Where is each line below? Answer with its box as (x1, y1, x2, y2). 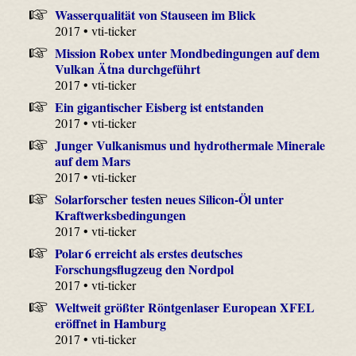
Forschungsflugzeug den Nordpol (55, 259, 234, 278)
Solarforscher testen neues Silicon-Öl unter (54, 189, 284, 208)
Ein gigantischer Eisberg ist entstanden (54, 97, 264, 116)
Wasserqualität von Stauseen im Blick (54, 5, 256, 24)
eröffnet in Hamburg (55, 313, 167, 332)
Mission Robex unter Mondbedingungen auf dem (54, 43, 319, 62)
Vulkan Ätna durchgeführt (55, 59, 201, 78)
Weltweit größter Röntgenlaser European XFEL (54, 297, 315, 316)
